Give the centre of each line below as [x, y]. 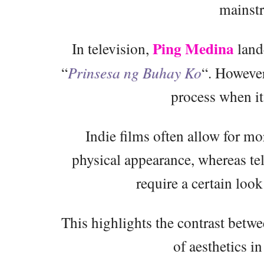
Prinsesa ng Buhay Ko [135, 73]
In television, [112, 49]
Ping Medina [193, 49]
